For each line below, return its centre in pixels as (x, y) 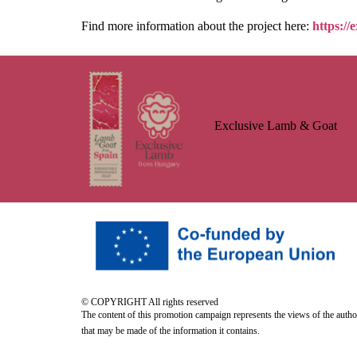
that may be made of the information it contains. (171, 330)
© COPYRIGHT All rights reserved (150, 302)
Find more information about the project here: (197, 26)
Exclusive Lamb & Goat (275, 125)
